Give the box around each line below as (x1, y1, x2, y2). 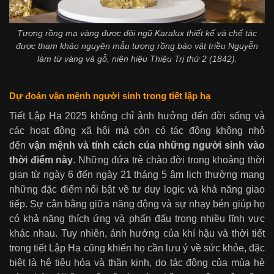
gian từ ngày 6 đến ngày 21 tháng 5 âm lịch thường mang (9, 169, 265, 180)
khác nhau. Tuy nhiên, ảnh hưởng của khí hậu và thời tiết (9, 228, 265, 239)
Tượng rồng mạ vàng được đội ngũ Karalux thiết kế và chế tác (17, 28, 257, 38)
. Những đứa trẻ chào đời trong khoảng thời (73, 155, 265, 166)
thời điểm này (9, 155, 73, 166)
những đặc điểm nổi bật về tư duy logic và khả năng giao (9, 184, 265, 195)
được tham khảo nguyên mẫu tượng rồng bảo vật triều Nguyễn (16, 40, 258, 51)
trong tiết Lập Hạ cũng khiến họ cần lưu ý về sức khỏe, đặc (9, 243, 265, 254)
